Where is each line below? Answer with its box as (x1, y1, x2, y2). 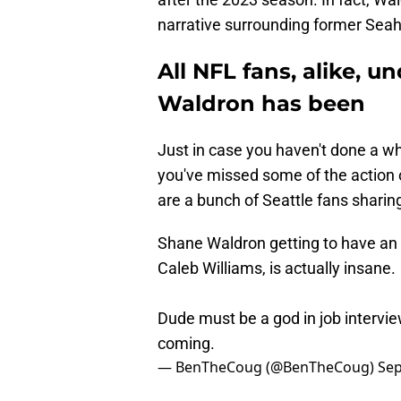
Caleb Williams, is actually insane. (158, 259, 396, 278)
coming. (158, 334, 215, 354)
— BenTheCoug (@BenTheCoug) (158, 357, 378, 378)
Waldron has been (158, 90, 365, 117)
